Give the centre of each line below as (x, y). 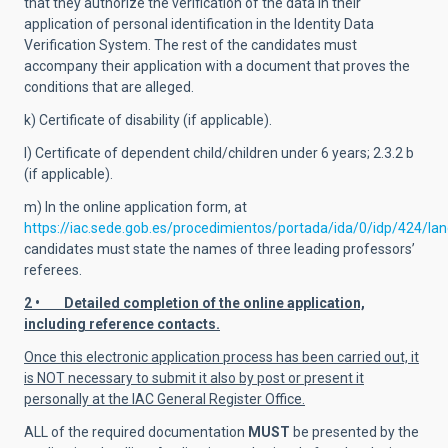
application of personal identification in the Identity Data (199, 24)
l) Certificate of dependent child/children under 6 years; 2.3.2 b (219, 153)
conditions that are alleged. (109, 87)
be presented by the (354, 432)
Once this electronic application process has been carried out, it (221, 357)
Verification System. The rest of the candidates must (190, 45)
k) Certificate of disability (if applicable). (148, 120)
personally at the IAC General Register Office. (164, 399)
